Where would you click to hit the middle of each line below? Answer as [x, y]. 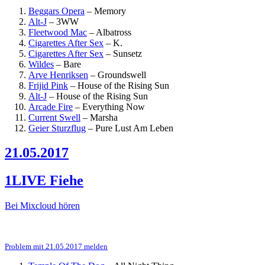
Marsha [104, 117]
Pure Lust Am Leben [134, 128]
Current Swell [54, 117]
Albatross [114, 32]
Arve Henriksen [58, 75]
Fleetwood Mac [58, 32]
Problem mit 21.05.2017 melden [56, 247]
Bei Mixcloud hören [42, 206]
